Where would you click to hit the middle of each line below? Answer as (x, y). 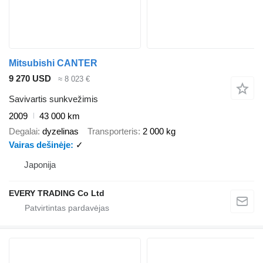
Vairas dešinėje (40, 145)
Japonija (40, 165)
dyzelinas (60, 131)
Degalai (23, 131)
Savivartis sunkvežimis (53, 99)
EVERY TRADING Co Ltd (57, 193)
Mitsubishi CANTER (53, 63)
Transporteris (113, 131)
